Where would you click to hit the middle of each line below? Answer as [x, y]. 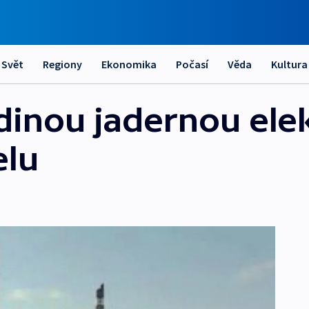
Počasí [192, 64]
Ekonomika [129, 64]
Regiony [62, 64]
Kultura [289, 64]
